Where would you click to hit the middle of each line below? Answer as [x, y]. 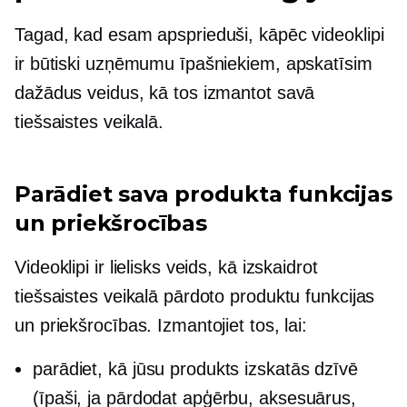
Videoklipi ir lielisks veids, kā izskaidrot [166, 268]
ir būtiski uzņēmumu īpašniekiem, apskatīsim [194, 64]
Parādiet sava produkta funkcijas [203, 194]
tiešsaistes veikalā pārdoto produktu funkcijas [195, 297]
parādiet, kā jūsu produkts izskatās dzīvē [195, 369]
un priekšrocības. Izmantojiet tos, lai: [161, 326]
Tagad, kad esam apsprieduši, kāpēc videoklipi [199, 35]
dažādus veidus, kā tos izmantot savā [165, 93]
